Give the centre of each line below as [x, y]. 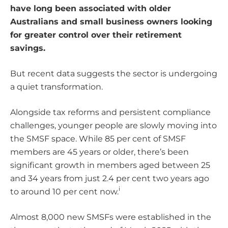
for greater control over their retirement [96, 35]
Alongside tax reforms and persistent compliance [110, 112]
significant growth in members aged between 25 [110, 165]
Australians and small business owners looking [111, 21]
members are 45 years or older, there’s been [99, 152]
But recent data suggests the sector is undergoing [114, 73]
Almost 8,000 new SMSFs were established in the [111, 217]
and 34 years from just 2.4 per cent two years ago [110, 178]
